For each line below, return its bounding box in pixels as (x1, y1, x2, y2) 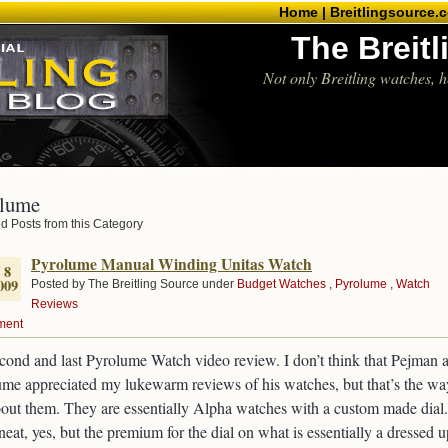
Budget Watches (237, 277, 326, 291)
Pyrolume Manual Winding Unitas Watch (31, 253, 312, 275)
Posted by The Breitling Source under (31, 277, 237, 291)
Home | (279, 4, 326, 20)
